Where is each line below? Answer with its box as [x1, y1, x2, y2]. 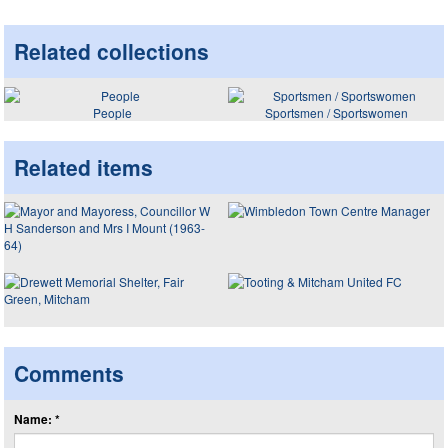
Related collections [14, 36, 209, 66]
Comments [14, 358, 124, 388]
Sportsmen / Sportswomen [264, 103, 408, 121]
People [92, 103, 132, 121]
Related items [14, 151, 153, 182]
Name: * [14, 410, 60, 428]
